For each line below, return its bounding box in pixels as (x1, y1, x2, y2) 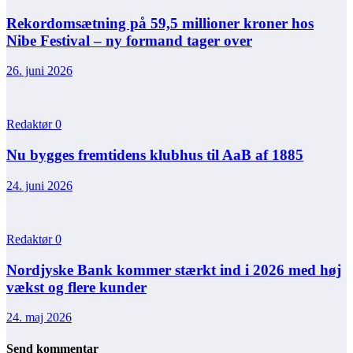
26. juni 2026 (6, 64, 72, 78)
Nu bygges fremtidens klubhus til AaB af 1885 (6, 147, 303, 164)
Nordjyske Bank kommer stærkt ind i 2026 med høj (6, 261, 341, 278)
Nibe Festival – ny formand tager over (6, 32, 252, 49)
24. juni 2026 (6, 178, 72, 192)
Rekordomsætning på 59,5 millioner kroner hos (6, 14, 314, 32)
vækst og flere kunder (6, 278, 147, 295)
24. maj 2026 (6, 310, 72, 325)
